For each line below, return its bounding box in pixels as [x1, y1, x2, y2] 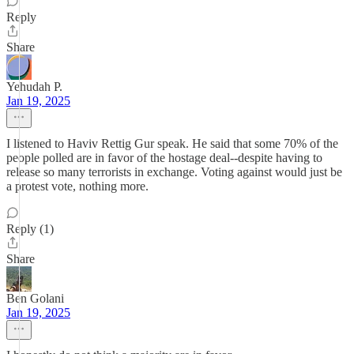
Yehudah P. [6, 80, 62, 93]
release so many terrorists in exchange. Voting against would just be [6, 165, 342, 179]
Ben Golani [6, 292, 64, 305]
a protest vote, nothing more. [6, 179, 149, 193]
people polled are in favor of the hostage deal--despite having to [6, 151, 322, 164]
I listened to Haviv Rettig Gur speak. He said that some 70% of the [6, 137, 338, 150]
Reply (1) [6, 222, 54, 235]
